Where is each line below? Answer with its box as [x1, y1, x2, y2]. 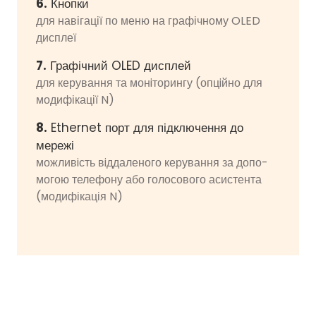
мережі [36, 136, 74, 154]
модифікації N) [36, 91, 114, 108]
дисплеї [36, 29, 76, 46]
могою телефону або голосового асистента [36, 171, 262, 188]
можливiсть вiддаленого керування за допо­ [36, 154, 268, 171]
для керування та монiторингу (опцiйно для [36, 74, 262, 91]
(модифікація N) [36, 188, 123, 205]
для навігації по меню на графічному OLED [36, 12, 260, 29]
